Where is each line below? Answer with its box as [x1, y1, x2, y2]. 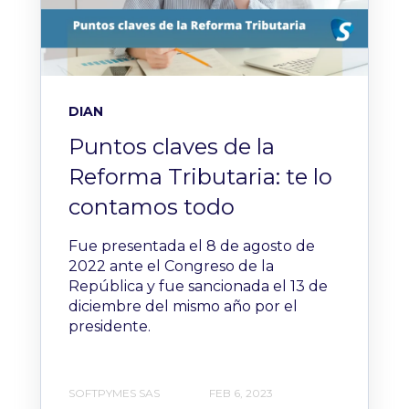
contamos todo [68, 193, 235, 220]
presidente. [68, 317, 151, 335]
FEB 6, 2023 [209, 386, 273, 401]
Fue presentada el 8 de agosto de [68, 236, 315, 255]
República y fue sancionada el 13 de [68, 277, 328, 295]
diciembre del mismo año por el [68, 297, 298, 315]
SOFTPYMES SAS [68, 386, 160, 401]
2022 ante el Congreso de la [68, 257, 274, 275]
